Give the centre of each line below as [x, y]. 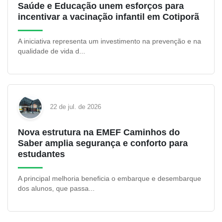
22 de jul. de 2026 [76, 107]
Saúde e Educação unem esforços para [101, 6]
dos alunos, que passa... [56, 188]
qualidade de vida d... [52, 51]
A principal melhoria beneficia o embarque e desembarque [110, 178]
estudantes [41, 154]
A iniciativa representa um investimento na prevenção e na [110, 41]
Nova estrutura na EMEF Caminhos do [99, 132]
